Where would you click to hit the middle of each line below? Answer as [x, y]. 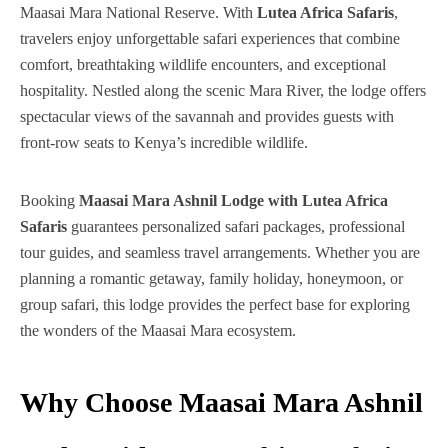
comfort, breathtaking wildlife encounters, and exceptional [203, 64]
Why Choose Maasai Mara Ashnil [221, 402]
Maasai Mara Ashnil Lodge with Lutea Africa [233, 200]
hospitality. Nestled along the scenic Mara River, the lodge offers [223, 90]
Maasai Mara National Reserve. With [138, 12]
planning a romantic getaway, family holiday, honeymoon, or [211, 278]
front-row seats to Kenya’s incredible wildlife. [164, 142]
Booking [49, 200]
